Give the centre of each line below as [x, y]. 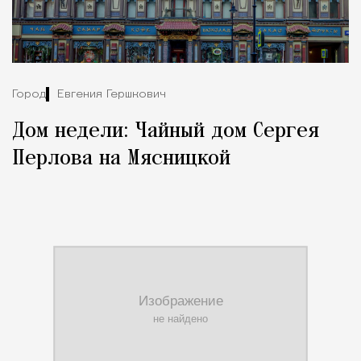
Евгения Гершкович [112, 95]
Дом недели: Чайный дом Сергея [166, 131]
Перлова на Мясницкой [121, 158]
